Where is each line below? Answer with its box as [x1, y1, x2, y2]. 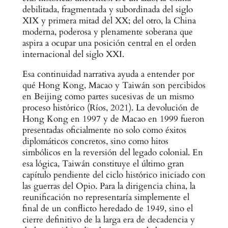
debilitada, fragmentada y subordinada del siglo [22, 4, 193, 16]
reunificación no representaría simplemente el [22, 191, 189, 203]
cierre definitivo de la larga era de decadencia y [22, 213, 195, 225]
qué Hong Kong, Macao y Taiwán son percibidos [22, 79, 206, 91]
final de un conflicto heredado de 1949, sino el [22, 202, 193, 214]
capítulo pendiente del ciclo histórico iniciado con [22, 168, 206, 181]
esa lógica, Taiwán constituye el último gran [22, 157, 184, 169]
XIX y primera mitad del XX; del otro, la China [22, 15, 196, 27]
